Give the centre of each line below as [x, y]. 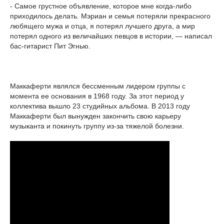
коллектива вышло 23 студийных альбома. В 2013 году [100, 106]
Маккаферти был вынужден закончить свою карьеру [95, 116]
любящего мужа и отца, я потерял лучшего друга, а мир [102, 26]
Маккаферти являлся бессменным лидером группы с [98, 86]
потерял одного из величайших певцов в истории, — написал [111, 36]
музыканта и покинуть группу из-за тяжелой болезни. [97, 126]
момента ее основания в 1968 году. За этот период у [97, 96]
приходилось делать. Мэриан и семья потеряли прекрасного [110, 16]
